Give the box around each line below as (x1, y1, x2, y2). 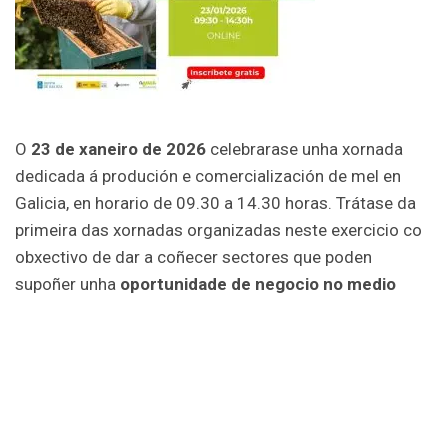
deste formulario (66, 399, 193, 420)
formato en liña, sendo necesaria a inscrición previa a (15, 372, 413, 393)
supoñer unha (15, 274, 120, 295)
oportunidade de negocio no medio (120, 274, 396, 295)
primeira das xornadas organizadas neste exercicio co (15, 220, 422, 241)
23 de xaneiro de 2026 (31, 139, 206, 160)
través (15, 399, 66, 420)
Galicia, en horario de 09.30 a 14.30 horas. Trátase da (15, 193, 416, 214)
